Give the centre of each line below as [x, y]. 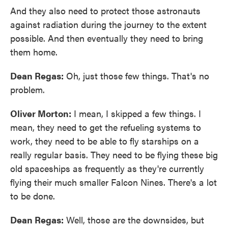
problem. [27, 89]
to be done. [33, 195]
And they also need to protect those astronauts [105, 10]
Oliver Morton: [41, 113]
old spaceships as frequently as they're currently [107, 168]
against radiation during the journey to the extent [108, 24]
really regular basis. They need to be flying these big [114, 154]
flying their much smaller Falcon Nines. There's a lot [113, 182]
